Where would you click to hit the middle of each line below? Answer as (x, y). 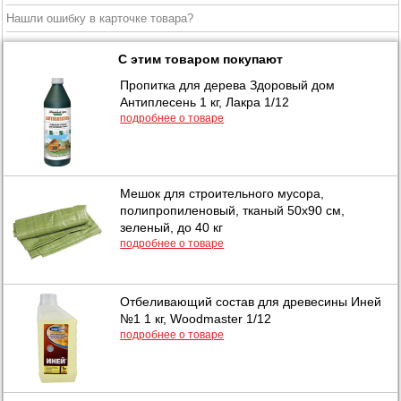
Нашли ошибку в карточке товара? (100, 18)
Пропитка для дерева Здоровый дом (228, 85)
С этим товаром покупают (200, 59)
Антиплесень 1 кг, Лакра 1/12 (205, 102)
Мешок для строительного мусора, (222, 193)
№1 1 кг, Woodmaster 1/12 (196, 318)
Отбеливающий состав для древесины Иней (251, 301)
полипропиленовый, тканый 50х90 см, (233, 210)
